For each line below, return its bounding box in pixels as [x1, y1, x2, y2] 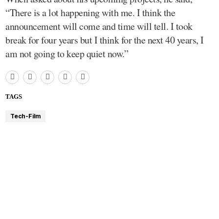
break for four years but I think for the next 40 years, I [5, 33, 204, 46]
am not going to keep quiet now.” [5, 46, 128, 60]
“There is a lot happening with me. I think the [5, 5, 175, 19]
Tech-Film [10, 112, 41, 120]
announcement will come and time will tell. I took [5, 19, 193, 33]
